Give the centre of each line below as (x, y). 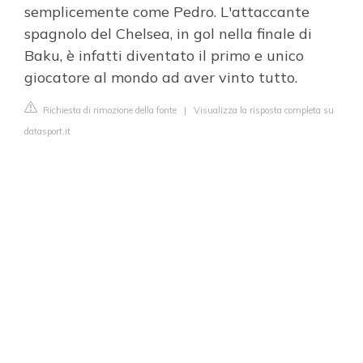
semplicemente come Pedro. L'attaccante (167, 12)
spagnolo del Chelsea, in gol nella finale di (168, 34)
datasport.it (47, 131)
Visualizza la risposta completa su (264, 110)
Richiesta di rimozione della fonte (109, 110)
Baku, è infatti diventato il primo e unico (164, 56)
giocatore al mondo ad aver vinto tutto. (161, 77)
